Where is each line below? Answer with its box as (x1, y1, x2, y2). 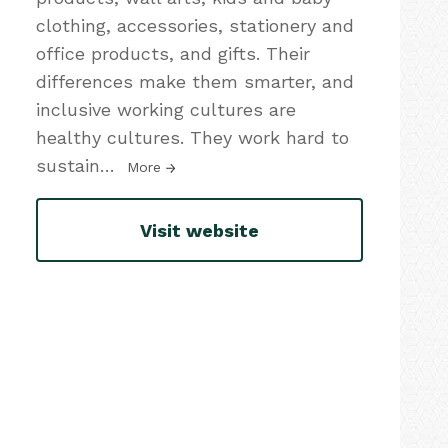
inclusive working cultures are (36, 99, 296, 120)
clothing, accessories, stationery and (36, 15, 354, 36)
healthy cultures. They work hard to (36, 127, 349, 148)
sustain (36, 155, 100, 176)
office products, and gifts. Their (36, 43, 310, 64)
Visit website (140, 219, 259, 241)
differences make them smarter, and (36, 71, 354, 92)
